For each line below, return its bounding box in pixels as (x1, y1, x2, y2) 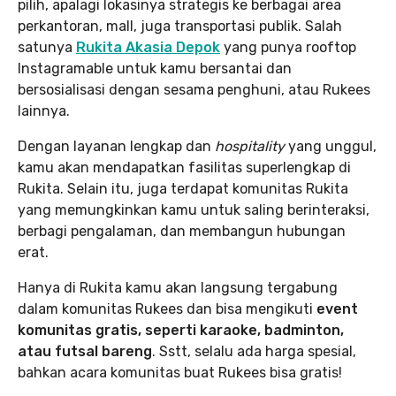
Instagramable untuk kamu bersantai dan (18, 59, 292, 77)
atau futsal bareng (18, 342, 152, 360)
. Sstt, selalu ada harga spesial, (152, 342, 356, 360)
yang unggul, (288, 137, 377, 155)
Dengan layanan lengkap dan (18, 137, 215, 155)
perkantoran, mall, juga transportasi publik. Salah (18, 17, 342, 34)
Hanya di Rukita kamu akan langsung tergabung (18, 278, 338, 296)
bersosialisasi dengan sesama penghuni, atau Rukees (18, 80, 370, 98)
